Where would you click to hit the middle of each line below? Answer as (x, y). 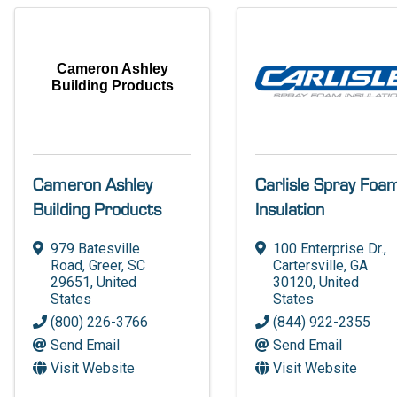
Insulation (290, 210)
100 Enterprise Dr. (329, 248)
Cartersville (309, 265)
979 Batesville (96, 248)
